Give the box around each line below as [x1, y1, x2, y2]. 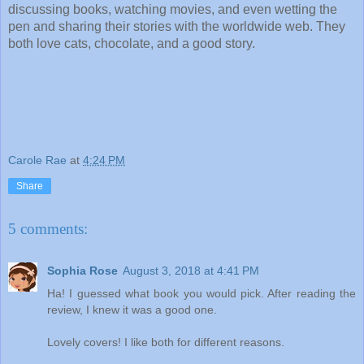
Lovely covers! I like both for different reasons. [47, 336, 284, 349]
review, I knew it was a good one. [47, 303, 217, 317]
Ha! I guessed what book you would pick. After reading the [47, 287, 356, 301]
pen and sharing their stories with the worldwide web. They [8, 19, 345, 33]
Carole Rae [8, 154, 67, 167]
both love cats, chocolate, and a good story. [8, 36, 255, 50]
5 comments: [8, 219, 88, 237]
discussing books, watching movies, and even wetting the [8, 2, 337, 16]
